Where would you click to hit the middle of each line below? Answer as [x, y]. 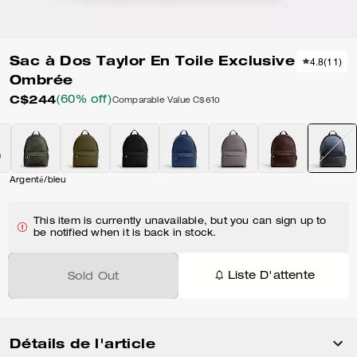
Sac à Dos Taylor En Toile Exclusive [152, 61]
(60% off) [84, 100]
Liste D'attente [271, 276]
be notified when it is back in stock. [125, 233]
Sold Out [93, 277]
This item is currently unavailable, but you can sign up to [180, 222]
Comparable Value [151, 101]
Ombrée [41, 80]
